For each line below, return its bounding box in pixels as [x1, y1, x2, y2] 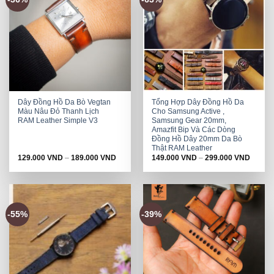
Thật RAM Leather [152, 144, 213, 153]
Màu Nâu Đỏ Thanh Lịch [18, 107, 100, 116]
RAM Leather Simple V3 [18, 116, 98, 125]
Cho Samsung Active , [152, 107, 225, 116]
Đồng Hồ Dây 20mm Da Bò [152, 135, 243, 144]
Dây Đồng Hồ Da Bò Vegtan [18, 98, 111, 107]
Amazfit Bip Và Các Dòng [152, 125, 236, 135]
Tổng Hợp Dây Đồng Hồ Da [152, 98, 245, 107]
